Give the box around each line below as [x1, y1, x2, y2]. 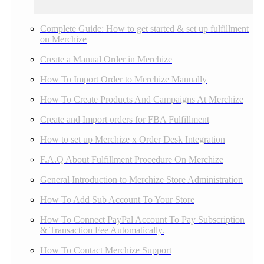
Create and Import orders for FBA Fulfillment [40, 114, 209, 124]
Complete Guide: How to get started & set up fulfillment [40, 23, 249, 34]
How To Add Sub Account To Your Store [40, 194, 194, 204]
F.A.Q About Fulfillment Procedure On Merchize [40, 154, 223, 164]
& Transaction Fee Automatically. [40, 225, 164, 235]
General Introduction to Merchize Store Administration [40, 174, 243, 184]
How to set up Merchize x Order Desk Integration [40, 134, 225, 144]
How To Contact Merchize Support [40, 245, 171, 255]
